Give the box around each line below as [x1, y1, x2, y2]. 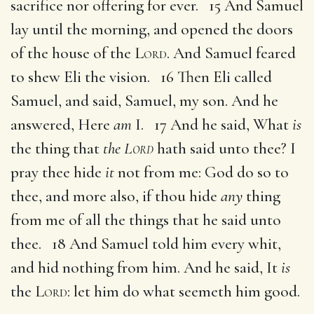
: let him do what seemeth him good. [67, 281, 300, 301]
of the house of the [11, 43, 135, 63]
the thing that [11, 138, 103, 158]
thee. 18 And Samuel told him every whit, [11, 233, 281, 254]
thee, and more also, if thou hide [11, 186, 221, 206]
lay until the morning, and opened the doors [11, 19, 293, 39]
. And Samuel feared [167, 43, 296, 63]
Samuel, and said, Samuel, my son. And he [11, 90, 278, 111]
